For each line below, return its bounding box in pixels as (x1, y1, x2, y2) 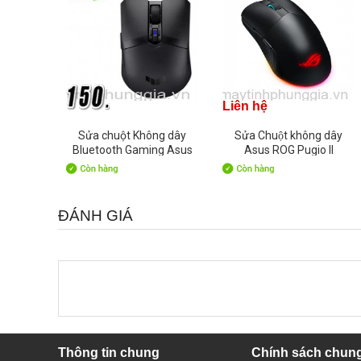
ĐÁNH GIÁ (58, 207, 133, 225)
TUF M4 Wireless (90, 158, 174, 172)
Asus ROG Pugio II (243, 143, 334, 157)
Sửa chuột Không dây (78, 129, 186, 143)
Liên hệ (222, 99, 268, 114)
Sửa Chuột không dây (234, 129, 342, 143)
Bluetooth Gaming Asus (72, 143, 193, 157)
